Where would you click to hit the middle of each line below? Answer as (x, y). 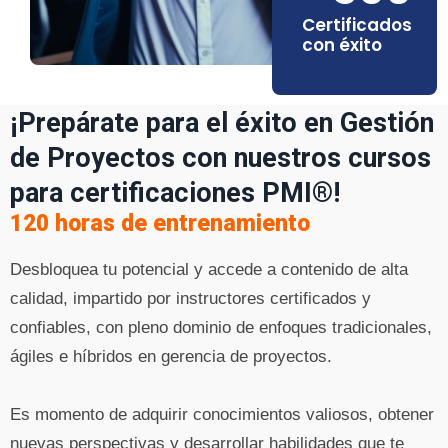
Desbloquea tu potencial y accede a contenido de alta (209, 269)
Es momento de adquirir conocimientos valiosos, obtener (222, 414)
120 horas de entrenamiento (160, 223)
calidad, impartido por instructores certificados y (190, 298)
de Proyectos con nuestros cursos (220, 157)
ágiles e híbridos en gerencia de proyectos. (173, 356)
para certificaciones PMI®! (175, 192)
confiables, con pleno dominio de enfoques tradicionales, (221, 327)
